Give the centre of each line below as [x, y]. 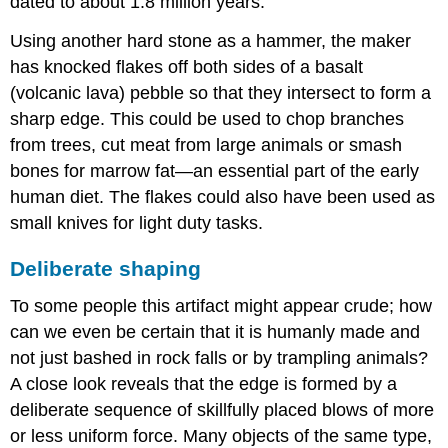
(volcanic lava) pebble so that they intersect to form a [221, 92]
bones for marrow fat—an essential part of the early [215, 170]
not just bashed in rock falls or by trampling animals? [219, 358]
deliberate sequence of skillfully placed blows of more [222, 410]
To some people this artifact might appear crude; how [221, 306]
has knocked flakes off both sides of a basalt [187, 66]
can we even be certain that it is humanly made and [215, 332]
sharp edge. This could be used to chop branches [207, 118]
